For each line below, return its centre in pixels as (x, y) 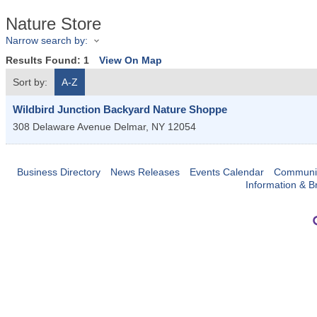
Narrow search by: (47, 40)
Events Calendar (226, 172)
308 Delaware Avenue (62, 127)
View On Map (131, 60)
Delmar (130, 127)
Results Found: (45, 60)
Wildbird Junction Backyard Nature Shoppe (120, 110)
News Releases (145, 172)
